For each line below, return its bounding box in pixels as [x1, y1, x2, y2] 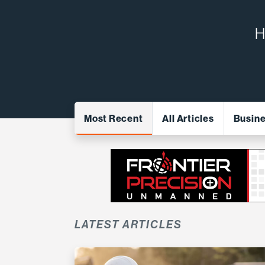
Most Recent [84, 112, 143, 124]
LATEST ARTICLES [75, 218, 182, 231]
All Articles [162, 112, 214, 124]
